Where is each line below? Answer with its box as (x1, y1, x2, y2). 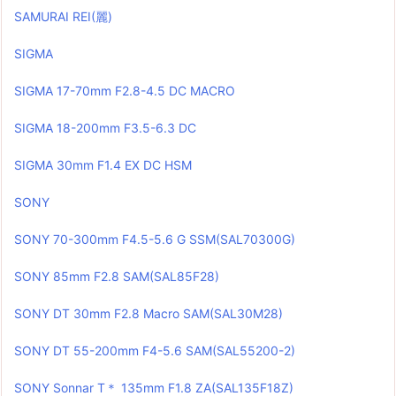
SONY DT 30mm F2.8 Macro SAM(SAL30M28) (14, 306, 283, 322)
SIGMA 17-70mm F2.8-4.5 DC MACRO (14, 83, 235, 99)
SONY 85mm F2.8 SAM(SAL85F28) (14, 269, 219, 285)
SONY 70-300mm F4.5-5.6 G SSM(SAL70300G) (14, 232, 295, 247)
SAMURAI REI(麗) (14, 9, 112, 25)
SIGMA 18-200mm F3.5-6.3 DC (14, 120, 196, 136)
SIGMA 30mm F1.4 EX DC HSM (14, 157, 192, 173)
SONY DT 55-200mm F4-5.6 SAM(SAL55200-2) (14, 343, 295, 359)
